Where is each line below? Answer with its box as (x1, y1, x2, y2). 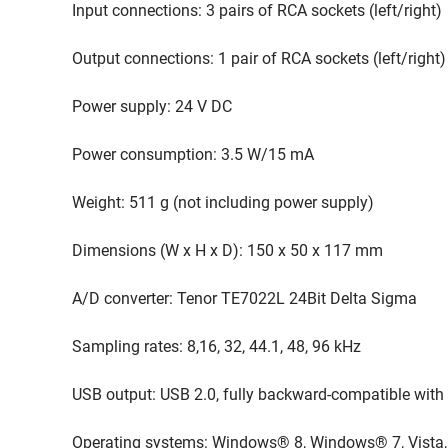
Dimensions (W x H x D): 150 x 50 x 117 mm (72, 241, 383, 260)
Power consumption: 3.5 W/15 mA (72, 145, 314, 164)
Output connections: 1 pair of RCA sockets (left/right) (72, 49, 446, 68)
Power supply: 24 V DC (72, 97, 232, 116)
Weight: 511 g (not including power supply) (72, 193, 374, 212)
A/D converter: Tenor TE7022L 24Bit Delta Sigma (72, 289, 417, 308)
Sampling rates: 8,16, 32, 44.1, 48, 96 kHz (72, 337, 361, 356)
